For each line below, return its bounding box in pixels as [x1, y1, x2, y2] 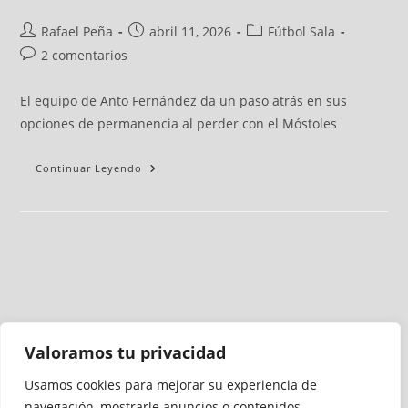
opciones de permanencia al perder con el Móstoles [20, 115, 338, 133]
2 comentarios [41, 46, 128, 65]
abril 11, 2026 [149, 23, 232, 41]
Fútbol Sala [268, 23, 336, 41]
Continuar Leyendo [36, 161, 143, 176]
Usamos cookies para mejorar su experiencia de [25, 376, 317, 393]
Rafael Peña [41, 23, 114, 41]
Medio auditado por [98, 391, 219, 406]
